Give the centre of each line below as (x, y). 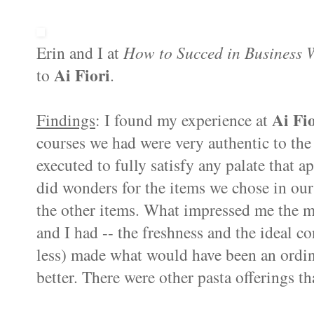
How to (150, 53)
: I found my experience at (184, 120)
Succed (200, 53)
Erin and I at (80, 53)
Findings (66, 120)
